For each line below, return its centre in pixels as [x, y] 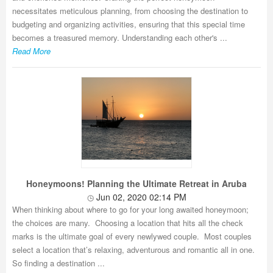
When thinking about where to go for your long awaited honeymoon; [130, 209]
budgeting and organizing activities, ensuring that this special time [129, 24]
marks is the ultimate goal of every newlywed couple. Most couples [132, 236]
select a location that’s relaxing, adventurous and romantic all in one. [133, 250]
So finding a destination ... [58, 263]
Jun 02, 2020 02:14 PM [140, 197]
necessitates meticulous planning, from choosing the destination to [130, 11]
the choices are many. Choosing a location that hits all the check [128, 223]
